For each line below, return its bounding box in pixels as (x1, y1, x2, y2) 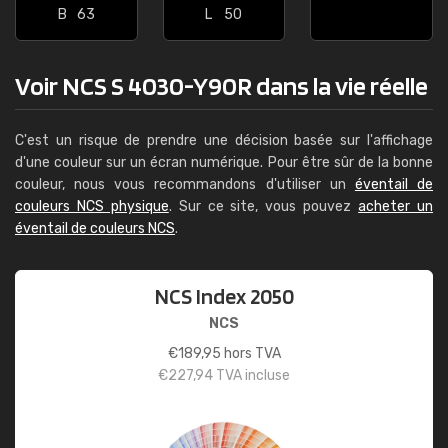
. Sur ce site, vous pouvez (168, 198, 359, 215)
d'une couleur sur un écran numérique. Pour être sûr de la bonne (15, 154, 433, 171)
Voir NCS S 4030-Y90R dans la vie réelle (15, 70, 428, 101)
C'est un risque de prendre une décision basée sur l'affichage (15, 132, 433, 149)
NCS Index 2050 (154, 283, 294, 309)
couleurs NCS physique (15, 198, 169, 215)
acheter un (358, 198, 434, 215)
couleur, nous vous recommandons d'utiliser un (15, 176, 355, 193)
